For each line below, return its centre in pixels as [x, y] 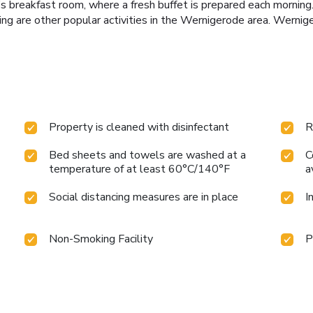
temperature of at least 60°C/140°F [140, 169]
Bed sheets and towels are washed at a [148, 155]
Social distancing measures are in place [144, 197]
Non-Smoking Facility [101, 239]
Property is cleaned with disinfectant [139, 128]
